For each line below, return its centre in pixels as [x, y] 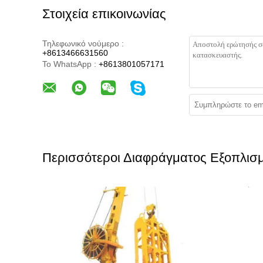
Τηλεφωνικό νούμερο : [83, 43]
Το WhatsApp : [69, 64]
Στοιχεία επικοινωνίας [104, 14]
